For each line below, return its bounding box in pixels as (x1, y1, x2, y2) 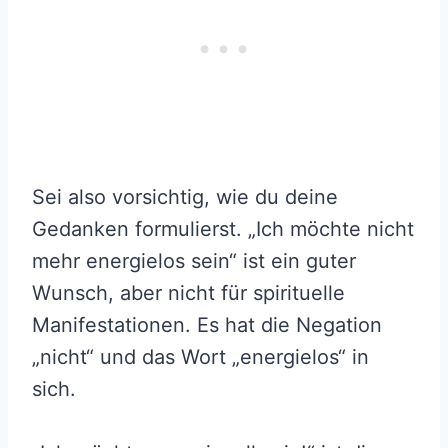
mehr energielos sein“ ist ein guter (32, 249, 356, 274)
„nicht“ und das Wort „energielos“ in (32, 345, 369, 370)
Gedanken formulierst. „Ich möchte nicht (32, 217, 414, 242)
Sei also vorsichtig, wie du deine (32, 185, 338, 210)
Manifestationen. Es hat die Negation (32, 313, 382, 338)
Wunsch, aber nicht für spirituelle (32, 281, 345, 306)
